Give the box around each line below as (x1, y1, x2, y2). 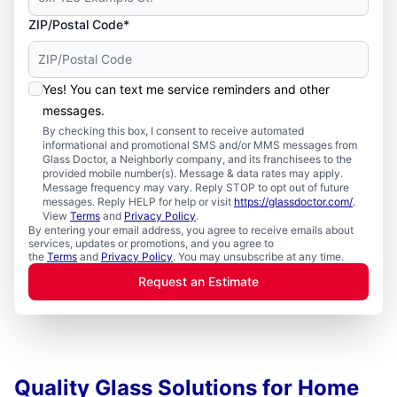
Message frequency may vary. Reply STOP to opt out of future (43, 181, 349, 194)
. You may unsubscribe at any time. (173, 250, 344, 263)
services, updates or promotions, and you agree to (28, 237, 274, 250)
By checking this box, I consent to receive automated (43, 124, 304, 137)
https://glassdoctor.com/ (234, 195, 353, 208)
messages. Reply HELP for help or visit (43, 195, 234, 208)
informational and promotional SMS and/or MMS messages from (43, 138, 357, 152)
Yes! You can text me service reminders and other (43, 82, 330, 97)
